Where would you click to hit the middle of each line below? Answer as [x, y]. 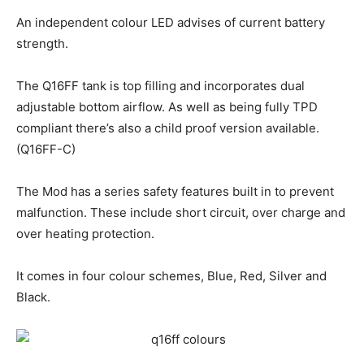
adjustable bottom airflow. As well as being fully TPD [167, 107]
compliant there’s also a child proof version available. [168, 128]
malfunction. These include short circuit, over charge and [181, 213]
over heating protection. [85, 234]
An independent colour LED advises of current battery [171, 23]
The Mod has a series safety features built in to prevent [175, 192]
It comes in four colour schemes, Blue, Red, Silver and [171, 276]
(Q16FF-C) [46, 149]
